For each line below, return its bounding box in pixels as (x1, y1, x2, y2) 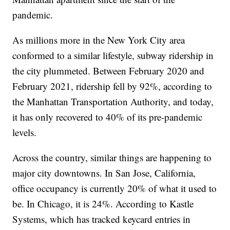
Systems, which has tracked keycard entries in (12, 212, 191, 225)
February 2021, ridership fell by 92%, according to (12, 79, 213, 92)
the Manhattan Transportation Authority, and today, (12, 94, 214, 108)
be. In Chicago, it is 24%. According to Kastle (12, 197, 194, 210)
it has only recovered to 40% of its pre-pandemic (12, 110, 203, 123)
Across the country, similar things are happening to (12, 150, 212, 164)
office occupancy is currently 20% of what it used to (12, 181, 217, 195)
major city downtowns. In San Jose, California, (12, 166, 196, 179)
